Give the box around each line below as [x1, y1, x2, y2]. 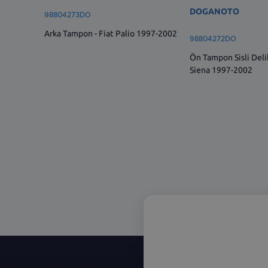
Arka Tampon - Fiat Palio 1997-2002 [44, 28, 177, 38]
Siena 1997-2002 [190, 65, 253, 75]
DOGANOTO [190, 7, 240, 17]
